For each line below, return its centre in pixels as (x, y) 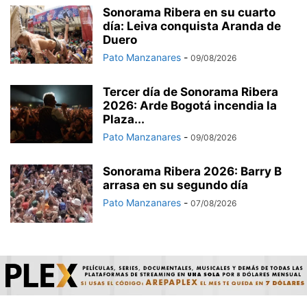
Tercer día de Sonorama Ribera (191, 92)
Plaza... (124, 120)
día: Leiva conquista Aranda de (192, 26)
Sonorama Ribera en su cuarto (189, 13)
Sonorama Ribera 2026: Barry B (192, 172)
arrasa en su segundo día (175, 185)
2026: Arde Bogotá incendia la (190, 106)
